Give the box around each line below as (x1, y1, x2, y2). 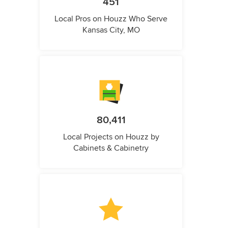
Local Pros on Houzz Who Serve (54, 14, 167, 24)
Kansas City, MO (82, 25, 140, 36)
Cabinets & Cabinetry (73, 143, 149, 154)
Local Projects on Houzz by (63, 132, 159, 142)
